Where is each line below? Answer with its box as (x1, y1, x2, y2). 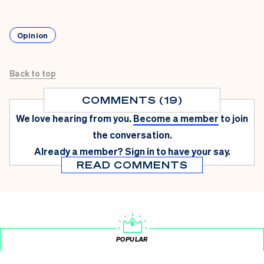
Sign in (124, 144, 154, 157)
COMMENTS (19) (81, 93, 183, 106)
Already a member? (34, 144, 123, 157)
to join (220, 111, 248, 124)
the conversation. (92, 128, 172, 141)
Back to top (9, 67, 56, 78)
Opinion (17, 29, 48, 40)
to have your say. (156, 144, 230, 157)
